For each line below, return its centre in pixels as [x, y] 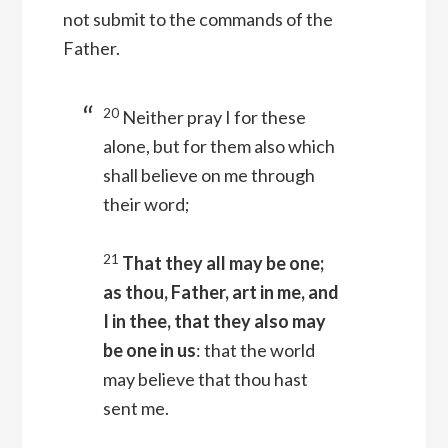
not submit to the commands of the [197, 19]
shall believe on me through [208, 175]
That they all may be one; [222, 263]
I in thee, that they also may [214, 321]
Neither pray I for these [213, 117]
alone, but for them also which [218, 146]
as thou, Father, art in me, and [220, 292]
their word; [146, 204]
